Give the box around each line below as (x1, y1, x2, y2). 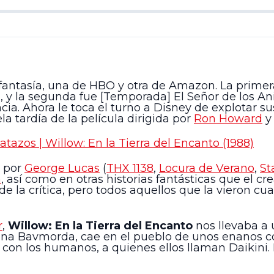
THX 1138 (106, 161, 154, 175)
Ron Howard (194, 112, 262, 125)
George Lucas (24, 161, 100, 175)
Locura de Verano (159, 161, 254, 175)
